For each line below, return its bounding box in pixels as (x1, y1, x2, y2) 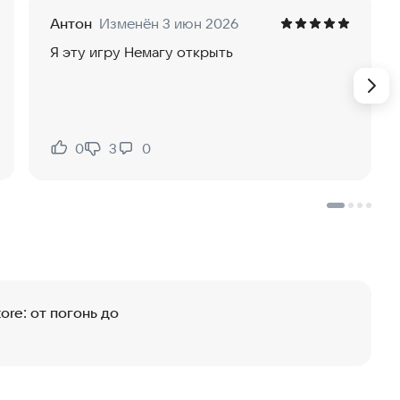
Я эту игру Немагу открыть (50, 43, 233, 62)
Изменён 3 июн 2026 (99, 14, 238, 33)
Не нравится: (83, 148, 173, 167)
